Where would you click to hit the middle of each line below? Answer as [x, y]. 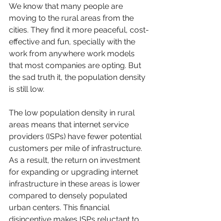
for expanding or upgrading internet [74, 172]
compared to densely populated [69, 196]
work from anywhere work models [73, 54]
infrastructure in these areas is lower [75, 184]
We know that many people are [67, 6]
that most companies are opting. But [76, 66]
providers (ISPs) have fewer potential [76, 137]
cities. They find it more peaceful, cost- [79, 30]
